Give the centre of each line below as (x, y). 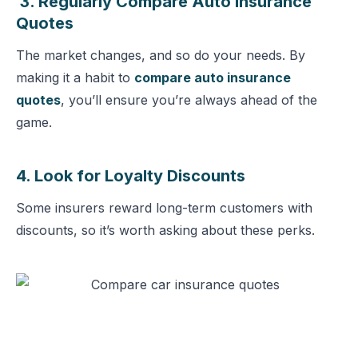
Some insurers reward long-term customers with (164, 208)
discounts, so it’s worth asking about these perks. (165, 230)
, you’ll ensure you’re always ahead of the (189, 100)
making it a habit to (75, 78)
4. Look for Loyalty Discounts (131, 176)
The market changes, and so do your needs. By (161, 55)
